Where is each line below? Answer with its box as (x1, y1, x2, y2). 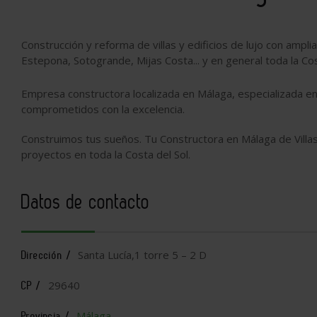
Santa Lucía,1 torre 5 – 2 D (75, 248, 207, 262)
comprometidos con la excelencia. (21, 102, 185, 116)
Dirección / (21, 248, 72, 262)
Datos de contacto (21, 190, 150, 214)
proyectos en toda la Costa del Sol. (21, 147, 190, 161)
